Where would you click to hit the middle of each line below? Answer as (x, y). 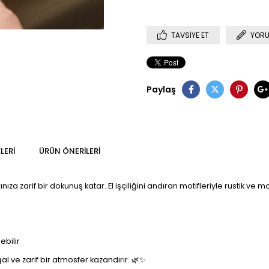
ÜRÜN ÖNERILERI (70, 151)
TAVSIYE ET (190, 35)
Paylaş (161, 89)
